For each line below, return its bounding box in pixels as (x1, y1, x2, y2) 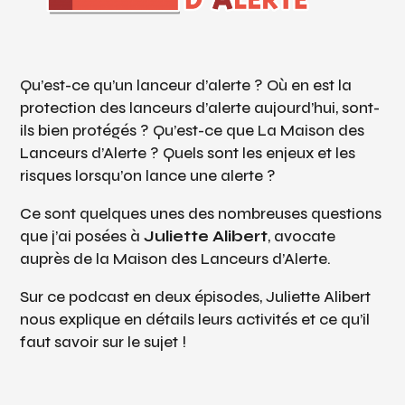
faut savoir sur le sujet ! (20, 332, 187, 352)
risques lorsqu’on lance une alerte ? (20, 165, 277, 185)
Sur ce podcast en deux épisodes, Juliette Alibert (20, 287, 372, 306)
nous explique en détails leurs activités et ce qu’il (20, 309, 371, 329)
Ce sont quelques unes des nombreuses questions (20, 203, 382, 223)
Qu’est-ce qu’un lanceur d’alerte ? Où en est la (20, 75, 353, 95)
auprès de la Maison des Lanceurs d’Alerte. (20, 249, 332, 268)
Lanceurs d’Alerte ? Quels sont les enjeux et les (20, 143, 356, 163)
